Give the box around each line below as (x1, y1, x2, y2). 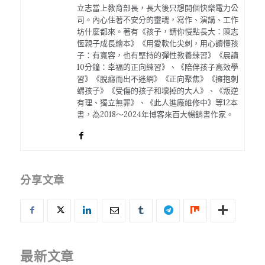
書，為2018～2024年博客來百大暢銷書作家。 (77, 109, 234, 119)
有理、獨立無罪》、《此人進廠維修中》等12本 (77, 97, 238, 108)
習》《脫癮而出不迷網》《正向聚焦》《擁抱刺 (77, 73, 238, 84)
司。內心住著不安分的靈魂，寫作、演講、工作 (77, 14, 238, 25)
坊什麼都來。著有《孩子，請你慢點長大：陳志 (77, 26, 238, 37)
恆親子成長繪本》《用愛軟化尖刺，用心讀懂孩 (77, 38, 238, 49)
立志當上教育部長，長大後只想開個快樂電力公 (77, 2, 238, 13)
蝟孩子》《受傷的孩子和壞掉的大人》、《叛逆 (77, 85, 238, 96)
